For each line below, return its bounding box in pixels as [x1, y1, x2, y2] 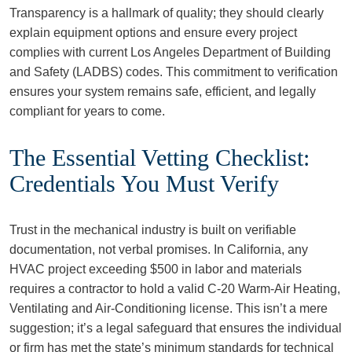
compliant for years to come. [9, 104, 165, 118]
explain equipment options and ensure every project [9, 26, 297, 39]
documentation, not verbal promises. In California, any [9, 243, 308, 256]
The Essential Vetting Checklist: [9, 145, 310, 170]
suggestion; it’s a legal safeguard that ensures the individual [9, 321, 342, 335]
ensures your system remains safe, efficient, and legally [9, 85, 316, 98]
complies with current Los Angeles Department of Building [9, 46, 331, 59]
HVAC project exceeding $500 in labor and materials [9, 262, 302, 276]
